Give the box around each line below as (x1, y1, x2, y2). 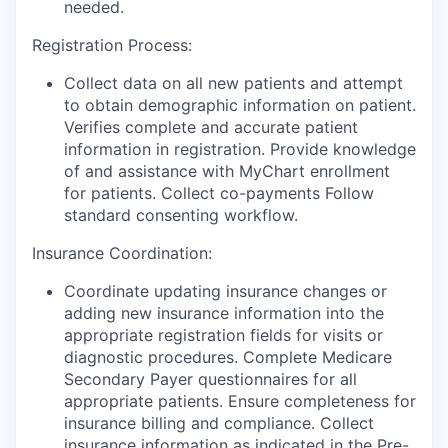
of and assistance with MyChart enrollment (64, 161, 390, 182)
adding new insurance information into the (64, 303, 384, 324)
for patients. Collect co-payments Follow (64, 183, 374, 204)
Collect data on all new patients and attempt (64, 73, 403, 94)
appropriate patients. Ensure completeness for (64, 391, 416, 412)
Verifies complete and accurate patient (64, 117, 358, 138)
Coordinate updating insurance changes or (64, 281, 387, 302)
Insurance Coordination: (32, 243, 212, 264)
